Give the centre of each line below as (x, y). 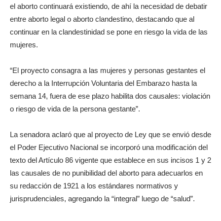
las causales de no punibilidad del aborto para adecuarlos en (106, 173)
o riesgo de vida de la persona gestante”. (75, 109)
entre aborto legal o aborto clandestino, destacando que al (102, 19)
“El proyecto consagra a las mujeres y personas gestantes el (108, 70)
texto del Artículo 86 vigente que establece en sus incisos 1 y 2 (110, 160)
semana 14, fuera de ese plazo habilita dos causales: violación (110, 96)
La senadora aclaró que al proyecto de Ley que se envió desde (110, 134)
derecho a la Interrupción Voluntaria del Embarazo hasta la (103, 83)
